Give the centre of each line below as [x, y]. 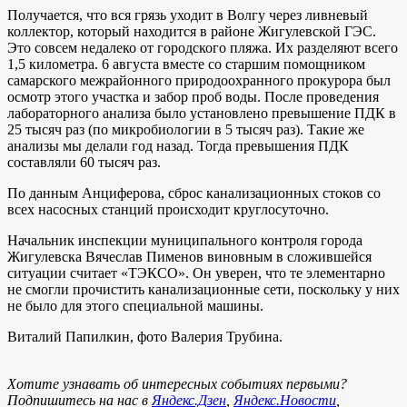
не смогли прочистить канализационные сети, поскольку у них [203, 289]
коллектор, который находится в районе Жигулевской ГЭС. [192, 31]
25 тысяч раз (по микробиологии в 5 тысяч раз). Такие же [186, 129]
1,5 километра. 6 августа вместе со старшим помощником [186, 64]
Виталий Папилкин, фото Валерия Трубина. [145, 336]
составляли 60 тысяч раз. [84, 162]
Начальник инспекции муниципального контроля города [185, 240]
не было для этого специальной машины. [135, 305]
